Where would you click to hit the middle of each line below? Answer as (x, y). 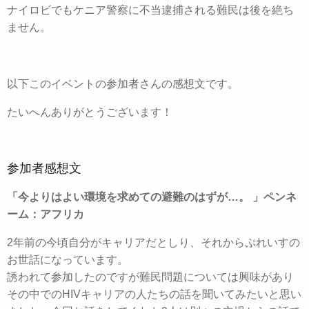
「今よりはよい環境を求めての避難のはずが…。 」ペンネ (152, 197)
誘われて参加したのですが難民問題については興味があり (150, 277)
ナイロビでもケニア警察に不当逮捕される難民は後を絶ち (150, 10)
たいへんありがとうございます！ (90, 112)
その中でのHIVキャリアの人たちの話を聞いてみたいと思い (154, 294)
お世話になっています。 (68, 259)
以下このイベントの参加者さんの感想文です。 (123, 83)
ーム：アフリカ (46, 214)
